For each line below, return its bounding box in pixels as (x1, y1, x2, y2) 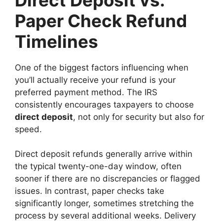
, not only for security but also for (73, 111, 204, 122)
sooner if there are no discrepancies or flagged (15, 174, 200, 184)
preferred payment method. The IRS (15, 87, 157, 97)
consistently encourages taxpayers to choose (15, 99, 194, 110)
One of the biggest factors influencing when (15, 62, 188, 73)
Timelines (15, 31, 98, 52)
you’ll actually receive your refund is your (15, 74, 176, 85)
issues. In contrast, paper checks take (15, 186, 164, 196)
